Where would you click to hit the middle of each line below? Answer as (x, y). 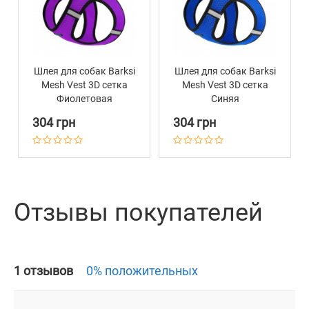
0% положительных (142, 271)
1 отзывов (45, 271)
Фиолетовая (84, 99)
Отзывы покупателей (138, 213)
